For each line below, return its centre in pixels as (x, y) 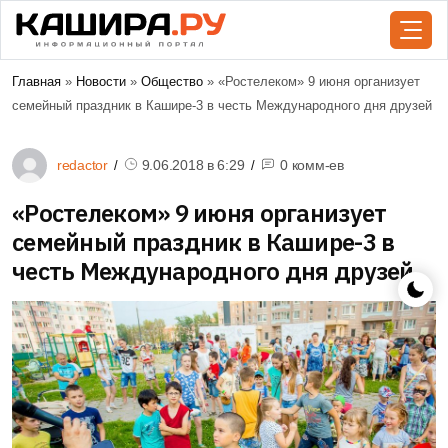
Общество (172, 81)
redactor (82, 165)
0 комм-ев (312, 165)
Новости (101, 81)
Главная (36, 81)
